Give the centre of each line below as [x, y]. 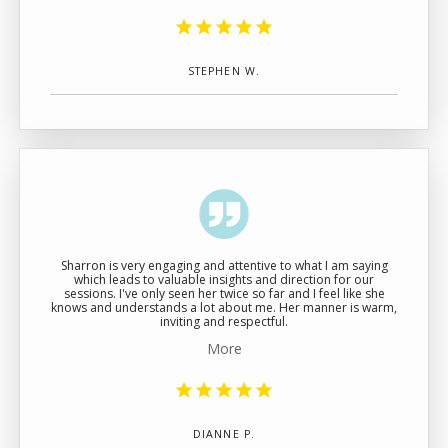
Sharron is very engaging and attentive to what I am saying [224, 265]
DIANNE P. [224, 434]
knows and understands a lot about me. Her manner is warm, [224, 307]
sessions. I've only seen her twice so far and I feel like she [224, 293]
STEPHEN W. [224, 71]
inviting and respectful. [224, 321]
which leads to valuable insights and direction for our [224, 279]
